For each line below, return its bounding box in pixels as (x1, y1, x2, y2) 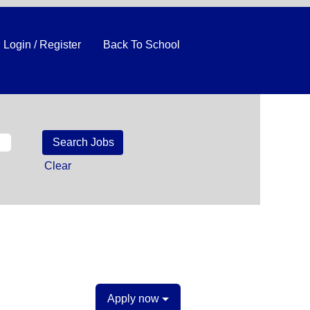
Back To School (103, 38, 180, 51)
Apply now (107, 292, 162, 304)
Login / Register (3, 38, 81, 51)
